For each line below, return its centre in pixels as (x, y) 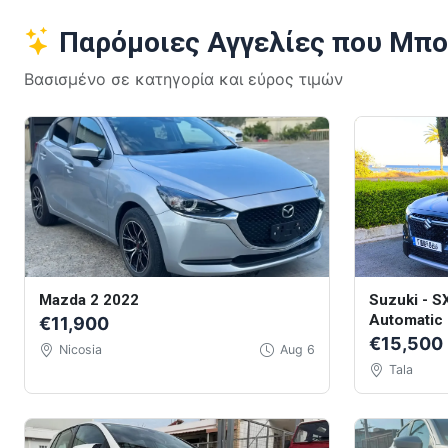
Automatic (405, 320)
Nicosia (80, 350)
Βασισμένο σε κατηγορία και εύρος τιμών (183, 78)
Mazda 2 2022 (88, 300)
